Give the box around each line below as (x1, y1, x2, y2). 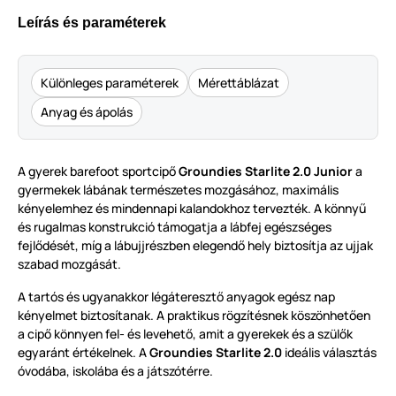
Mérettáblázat (198, 74, 279, 92)
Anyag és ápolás (41, 103, 133, 121)
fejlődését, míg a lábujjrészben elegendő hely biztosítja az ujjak (18, 237, 373, 255)
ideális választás (282, 344, 377, 362)
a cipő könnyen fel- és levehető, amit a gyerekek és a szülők (18, 325, 353, 343)
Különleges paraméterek (41, 74, 179, 92)
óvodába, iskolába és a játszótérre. (18, 362, 213, 380)
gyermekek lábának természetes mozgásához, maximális (18, 181, 339, 199)
